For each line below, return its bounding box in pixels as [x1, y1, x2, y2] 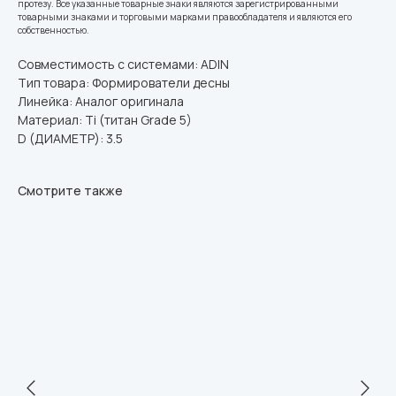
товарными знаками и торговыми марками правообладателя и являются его [18, 10, 352, 23]
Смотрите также [18, 181, 123, 199]
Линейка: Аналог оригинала [18, 92, 184, 110]
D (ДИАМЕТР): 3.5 [18, 129, 123, 147]
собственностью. [18, 23, 89, 36]
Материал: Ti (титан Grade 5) [18, 110, 192, 128]
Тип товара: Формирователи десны [18, 73, 230, 91]
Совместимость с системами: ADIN [18, 55, 229, 72]
